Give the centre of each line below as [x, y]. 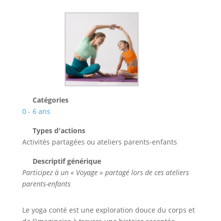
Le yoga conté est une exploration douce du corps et [108, 210]
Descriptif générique [66, 161]
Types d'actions [58, 130]
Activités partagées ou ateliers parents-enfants [99, 142]
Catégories [50, 100]
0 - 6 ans [36, 111]
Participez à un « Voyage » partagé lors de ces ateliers [105, 172]
